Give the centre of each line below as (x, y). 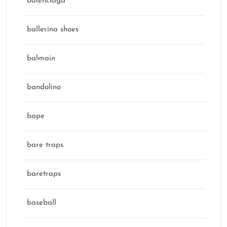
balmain (41, 59)
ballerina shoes (53, 30)
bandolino (44, 88)
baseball (42, 203)
